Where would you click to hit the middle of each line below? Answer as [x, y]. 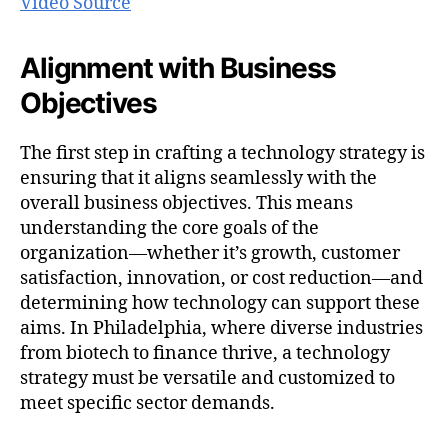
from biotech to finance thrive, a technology [205, 354]
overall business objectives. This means [186, 204]
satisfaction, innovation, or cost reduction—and [221, 279]
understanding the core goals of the [169, 229]
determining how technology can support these [220, 304]
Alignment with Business [178, 68]
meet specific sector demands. [147, 404]
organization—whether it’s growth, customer [210, 254]
